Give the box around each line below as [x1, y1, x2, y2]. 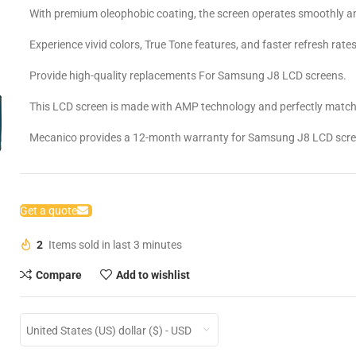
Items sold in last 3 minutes [48, 238, 183, 252]
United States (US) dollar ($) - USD [26, 323, 192, 337]
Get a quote [20, 204, 78, 217]
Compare [35, 268, 82, 281]
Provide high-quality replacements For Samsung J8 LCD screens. [29, 69, 347, 82]
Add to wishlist [115, 268, 190, 281]
